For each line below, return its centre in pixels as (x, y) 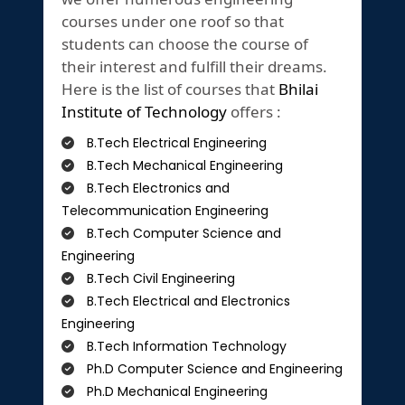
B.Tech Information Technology (185, 347)
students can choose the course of (185, 44)
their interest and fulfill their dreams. (194, 67)
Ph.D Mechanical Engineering (175, 392)
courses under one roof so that (173, 22)
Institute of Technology (144, 112)
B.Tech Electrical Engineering (175, 143)
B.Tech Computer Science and (182, 234)
